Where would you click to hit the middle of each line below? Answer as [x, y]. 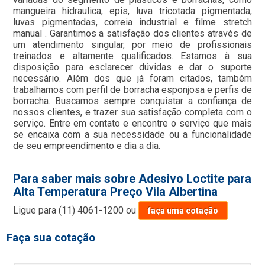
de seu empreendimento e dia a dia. [87, 146]
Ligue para [36, 211]
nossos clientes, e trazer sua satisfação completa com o [132, 112]
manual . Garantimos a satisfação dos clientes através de [132, 34]
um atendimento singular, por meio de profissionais [132, 45]
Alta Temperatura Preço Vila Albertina [116, 192]
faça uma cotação [183, 211]
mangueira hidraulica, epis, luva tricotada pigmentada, [132, 11]
